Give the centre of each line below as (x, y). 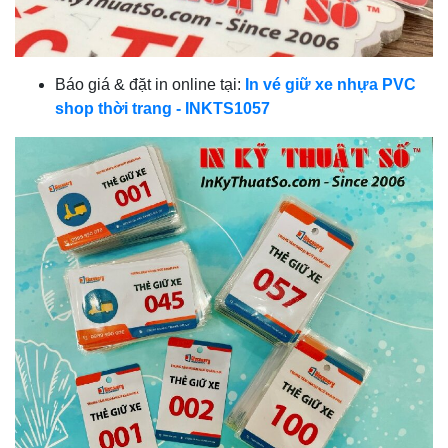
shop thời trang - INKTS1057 (162, 108)
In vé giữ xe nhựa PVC (330, 84)
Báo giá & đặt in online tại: (150, 84)
